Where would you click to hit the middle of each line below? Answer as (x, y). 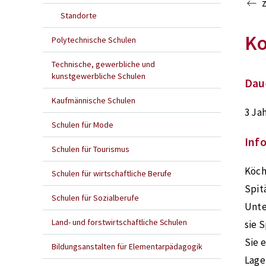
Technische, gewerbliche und (103, 64)
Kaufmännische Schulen (94, 100)
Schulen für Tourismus (91, 149)
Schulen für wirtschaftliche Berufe (112, 173)
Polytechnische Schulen (94, 40)
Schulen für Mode (83, 125)
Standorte (79, 15)
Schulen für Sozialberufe (95, 198)
